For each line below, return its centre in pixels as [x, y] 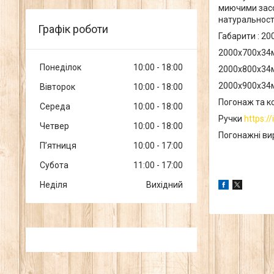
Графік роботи [73, 29]
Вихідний [165, 185]
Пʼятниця [58, 146]
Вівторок [57, 87]
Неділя [54, 185]
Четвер [54, 126]
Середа [55, 107]
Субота [54, 165]
